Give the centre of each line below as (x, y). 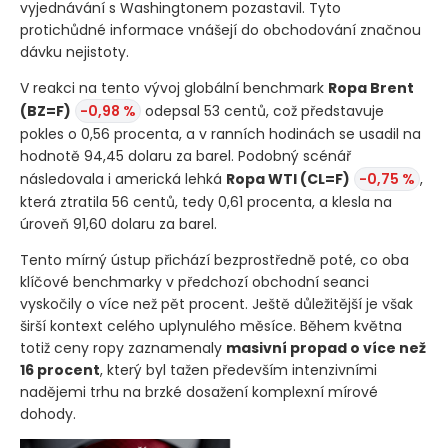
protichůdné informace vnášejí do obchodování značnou (220, 30)
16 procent (60, 370)
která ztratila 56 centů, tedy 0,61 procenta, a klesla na (206, 202)
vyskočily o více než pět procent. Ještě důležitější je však (216, 304)
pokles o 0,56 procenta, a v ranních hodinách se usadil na (220, 134)
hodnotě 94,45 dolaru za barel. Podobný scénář (185, 156)
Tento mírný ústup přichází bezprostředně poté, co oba (214, 260)
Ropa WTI (263, 179)
